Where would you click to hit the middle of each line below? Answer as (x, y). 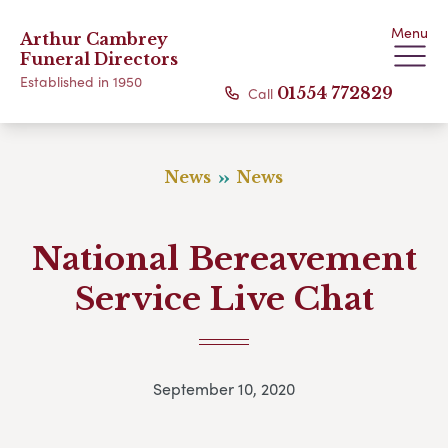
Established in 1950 (81, 81)
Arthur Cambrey (94, 39)
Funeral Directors (99, 59)
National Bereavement (224, 259)
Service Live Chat (224, 299)
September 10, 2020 (224, 389)
